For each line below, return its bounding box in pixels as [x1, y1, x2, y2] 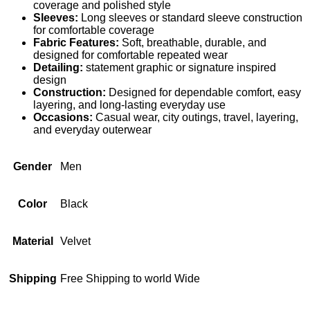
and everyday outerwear [33, 123, 152, 136]
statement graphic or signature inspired [83, 61, 276, 73]
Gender [13, 160, 52, 172]
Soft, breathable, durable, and [119, 36, 266, 48]
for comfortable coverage [33, 24, 154, 36]
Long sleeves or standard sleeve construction [78, 11, 302, 24]
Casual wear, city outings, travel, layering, [93, 111, 298, 123]
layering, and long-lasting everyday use [33, 98, 226, 111]
